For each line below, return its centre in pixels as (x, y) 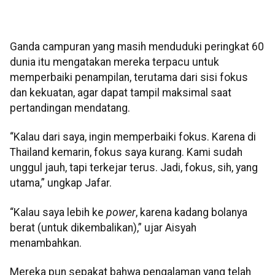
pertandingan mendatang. (70, 108)
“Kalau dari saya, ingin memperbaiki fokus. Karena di (133, 137)
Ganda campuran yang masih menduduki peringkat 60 (137, 46)
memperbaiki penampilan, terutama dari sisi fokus (129, 77)
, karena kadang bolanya (192, 212)
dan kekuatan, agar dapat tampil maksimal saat (121, 92)
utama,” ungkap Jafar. (61, 183)
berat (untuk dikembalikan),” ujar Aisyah (103, 227)
